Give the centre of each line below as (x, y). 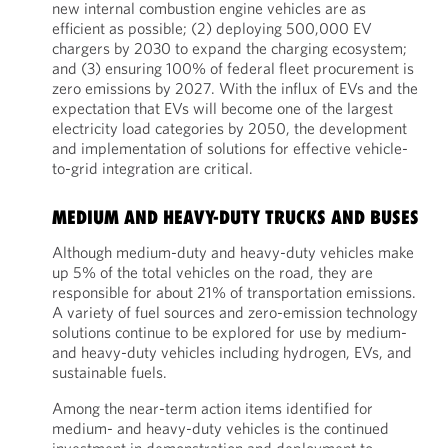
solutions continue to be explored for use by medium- (229, 332)
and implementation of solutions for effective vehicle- (229, 148)
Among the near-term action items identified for (212, 408)
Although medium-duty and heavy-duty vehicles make (232, 252)
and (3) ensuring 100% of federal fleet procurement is (232, 68)
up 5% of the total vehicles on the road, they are (212, 272)
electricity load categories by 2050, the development (229, 128)
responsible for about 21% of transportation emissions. (233, 292)
